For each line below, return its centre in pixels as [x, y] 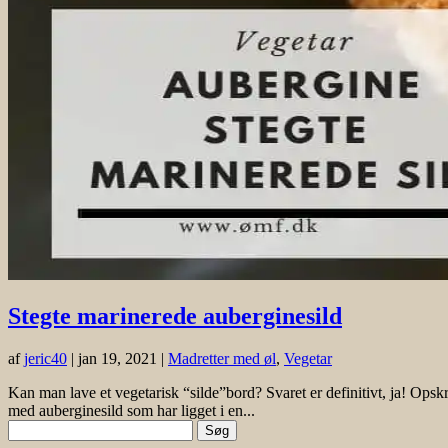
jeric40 [45, 359]
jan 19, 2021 [117, 359]
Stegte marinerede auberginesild [175, 316]
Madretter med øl [222, 359]
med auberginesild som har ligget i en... [131, 411]
